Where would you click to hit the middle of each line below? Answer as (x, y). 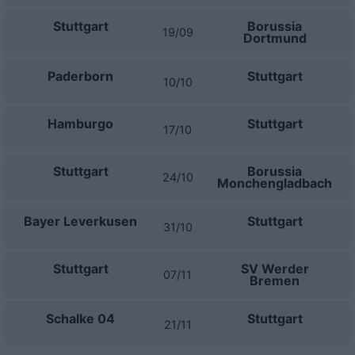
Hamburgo (80, 124)
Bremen (275, 281)
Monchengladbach (275, 183)
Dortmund (275, 38)
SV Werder (275, 269)
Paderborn (80, 76)
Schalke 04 (80, 319)
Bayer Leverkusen (80, 221)
